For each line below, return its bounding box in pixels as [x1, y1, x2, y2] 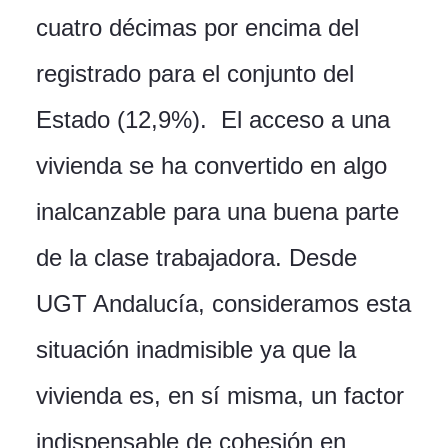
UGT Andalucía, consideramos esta [36, 290, 411, 318]
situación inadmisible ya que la [36, 336, 356, 364]
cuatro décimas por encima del [36, 14, 359, 42]
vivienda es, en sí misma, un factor [36, 382, 404, 410]
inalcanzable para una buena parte [36, 198, 399, 226]
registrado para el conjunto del [36, 60, 354, 88]
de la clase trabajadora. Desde [36, 244, 357, 272]
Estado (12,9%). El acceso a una [36, 106, 390, 134]
